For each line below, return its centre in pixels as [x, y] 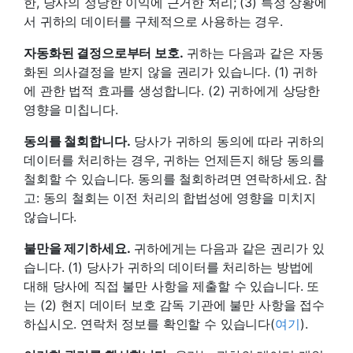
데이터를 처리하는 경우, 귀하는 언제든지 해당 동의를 [174, 160]
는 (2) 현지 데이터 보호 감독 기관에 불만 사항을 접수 [174, 305]
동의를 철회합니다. [77, 141]
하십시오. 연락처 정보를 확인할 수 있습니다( [149, 323]
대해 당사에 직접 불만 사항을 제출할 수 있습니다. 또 [172, 286]
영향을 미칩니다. [71, 109]
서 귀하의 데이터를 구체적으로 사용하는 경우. [153, 21]
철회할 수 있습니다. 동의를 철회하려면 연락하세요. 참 [176, 178]
